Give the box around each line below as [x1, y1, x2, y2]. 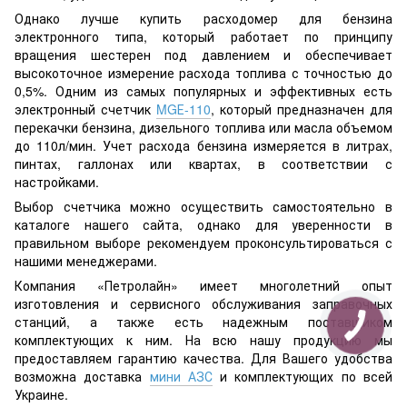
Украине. [15, 384, 68, 403]
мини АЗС [149, 366, 213, 385]
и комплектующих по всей [212, 366, 393, 385]
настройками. [15, 172, 99, 191]
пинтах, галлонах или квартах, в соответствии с [15, 154, 392, 173]
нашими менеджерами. [15, 251, 157, 270]
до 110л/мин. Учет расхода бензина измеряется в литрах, [15, 135, 392, 154]
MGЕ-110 [156, 99, 211, 118]
